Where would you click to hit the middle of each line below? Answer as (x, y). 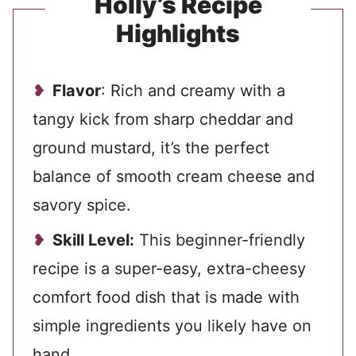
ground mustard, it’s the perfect (151, 148)
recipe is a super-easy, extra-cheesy (169, 269)
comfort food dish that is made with (166, 297)
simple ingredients (101, 326)
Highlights (178, 33)
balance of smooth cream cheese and (174, 176)
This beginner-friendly (220, 240)
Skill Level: (93, 240)
